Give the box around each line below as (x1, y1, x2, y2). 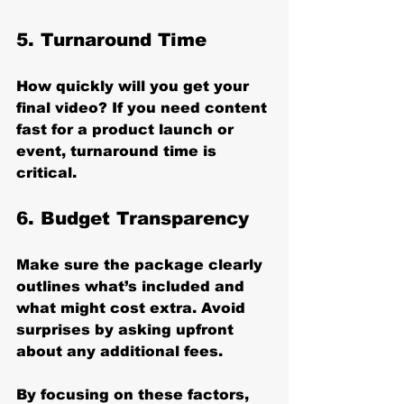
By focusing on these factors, (16, 386, 253, 402)
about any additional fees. (16, 343, 223, 359)
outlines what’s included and (16, 278, 249, 294)
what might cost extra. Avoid (16, 299, 250, 316)
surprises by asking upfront (16, 321, 238, 337)
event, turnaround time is (16, 142, 221, 159)
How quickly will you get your (16, 78, 253, 94)
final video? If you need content (16, 99, 271, 115)
